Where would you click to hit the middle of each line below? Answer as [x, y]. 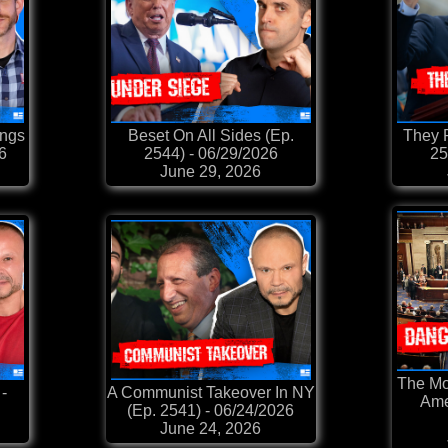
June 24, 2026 [210, 429]
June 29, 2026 [210, 172]
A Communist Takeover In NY [210, 393]
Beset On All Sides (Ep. [210, 136]
